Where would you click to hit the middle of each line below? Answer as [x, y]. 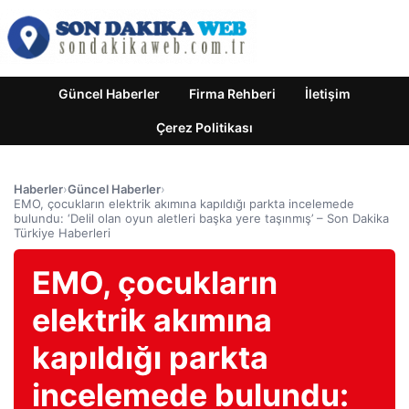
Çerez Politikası [204, 127]
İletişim [328, 94]
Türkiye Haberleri [62, 233]
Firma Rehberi [232, 94]
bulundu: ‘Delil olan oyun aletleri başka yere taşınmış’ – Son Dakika [201, 218]
